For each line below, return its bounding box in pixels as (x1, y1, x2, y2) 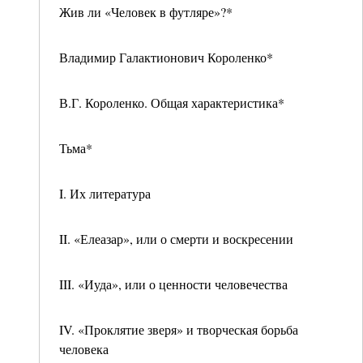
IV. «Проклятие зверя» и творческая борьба (59, 321, 298, 338)
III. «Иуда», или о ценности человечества (59, 275, 288, 293)
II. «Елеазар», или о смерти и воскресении (59, 230, 293, 247)
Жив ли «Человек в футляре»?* (59, 3, 233, 20)
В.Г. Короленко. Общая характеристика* (59, 94, 284, 111)
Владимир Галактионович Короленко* (59, 49, 273, 66)
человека (59, 340, 109, 357)
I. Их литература (59, 185, 151, 202)
